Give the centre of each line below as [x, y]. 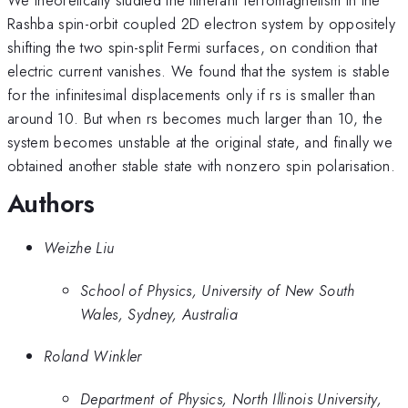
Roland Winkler [93, 357]
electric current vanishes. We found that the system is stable [199, 71]
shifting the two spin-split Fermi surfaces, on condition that [192, 47]
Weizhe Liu [79, 248]
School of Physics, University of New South [218, 290]
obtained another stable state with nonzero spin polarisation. [201, 165]
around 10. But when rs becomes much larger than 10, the [195, 118]
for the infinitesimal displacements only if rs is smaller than [192, 94]
